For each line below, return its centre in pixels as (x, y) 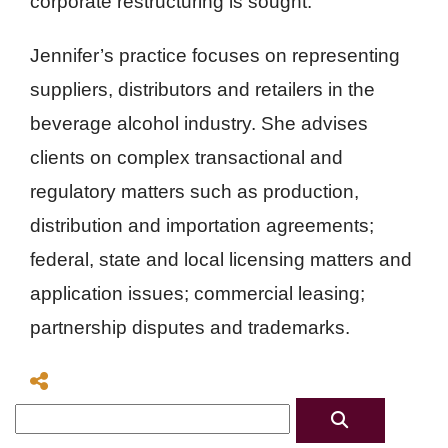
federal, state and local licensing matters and (221, 259)
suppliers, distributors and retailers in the (202, 89)
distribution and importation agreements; (202, 225)
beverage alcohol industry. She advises (199, 123)
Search (329, 413)
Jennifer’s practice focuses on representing (215, 55)
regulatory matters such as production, (194, 191)
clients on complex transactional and (186, 157)
